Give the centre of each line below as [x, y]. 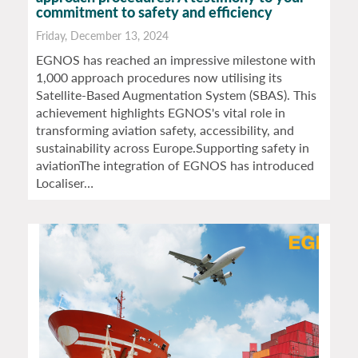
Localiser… [65, 183]
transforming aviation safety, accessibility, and [165, 130]
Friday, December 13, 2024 [102, 36]
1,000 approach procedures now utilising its [159, 78]
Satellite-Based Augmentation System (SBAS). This [176, 95]
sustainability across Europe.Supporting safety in [173, 148]
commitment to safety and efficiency [154, 12]
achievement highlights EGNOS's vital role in [161, 113]
